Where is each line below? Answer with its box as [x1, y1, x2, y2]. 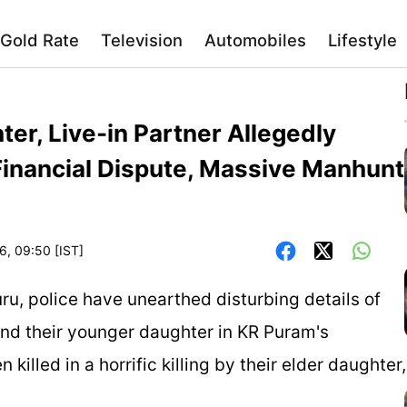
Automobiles [204, 30, 306, 50]
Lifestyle [328, 30, 397, 50]
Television [101, 30, 183, 50]
